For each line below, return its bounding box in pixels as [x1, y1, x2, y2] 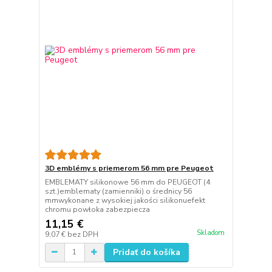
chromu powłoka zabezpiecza [44, 204, 150, 214]
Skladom [196, 228, 225, 237]
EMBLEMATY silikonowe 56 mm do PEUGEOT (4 [44, 177, 210, 187]
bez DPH [67, 229, 98, 239]
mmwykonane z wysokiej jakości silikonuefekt [44, 195, 205, 205]
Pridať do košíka [112, 246, 180, 258]
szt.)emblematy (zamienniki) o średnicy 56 [44, 186, 192, 196]
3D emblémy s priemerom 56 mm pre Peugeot [44, 163, 214, 173]
